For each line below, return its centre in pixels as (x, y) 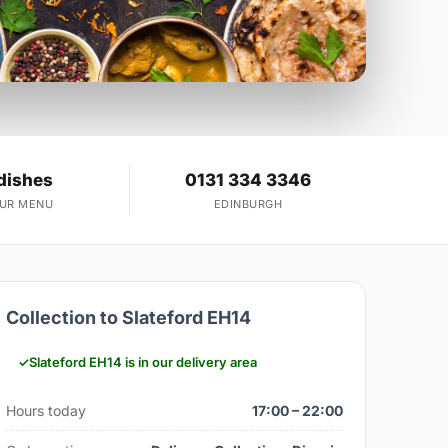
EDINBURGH (248, 204)
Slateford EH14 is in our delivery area (143, 362)
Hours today (46, 411)
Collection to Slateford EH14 (129, 318)
